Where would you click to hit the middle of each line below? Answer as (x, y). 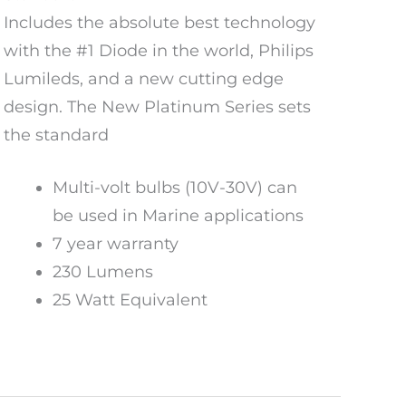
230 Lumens (103, 271)
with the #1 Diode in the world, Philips (159, 50)
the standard (56, 135)
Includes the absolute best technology (159, 22)
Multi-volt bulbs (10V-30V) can (175, 187)
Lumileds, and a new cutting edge (144, 78)
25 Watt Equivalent (130, 300)
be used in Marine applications (178, 215)
